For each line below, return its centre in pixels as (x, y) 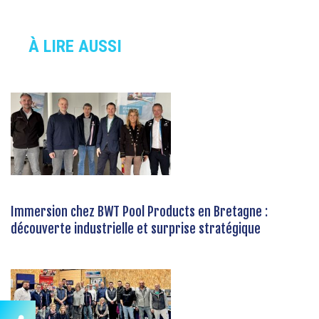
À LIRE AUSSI (75, 46)
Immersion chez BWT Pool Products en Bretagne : (139, 211)
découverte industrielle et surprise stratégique (136, 228)
